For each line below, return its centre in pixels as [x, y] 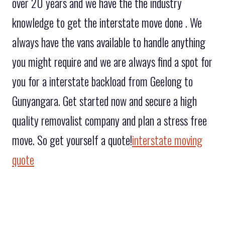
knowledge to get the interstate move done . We [107, 22]
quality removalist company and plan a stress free [109, 120]
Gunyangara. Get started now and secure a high [104, 101]
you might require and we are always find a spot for [112, 62]
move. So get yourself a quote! [72, 140]
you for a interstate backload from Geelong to [102, 81]
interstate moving [167, 140]
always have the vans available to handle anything [109, 42]
